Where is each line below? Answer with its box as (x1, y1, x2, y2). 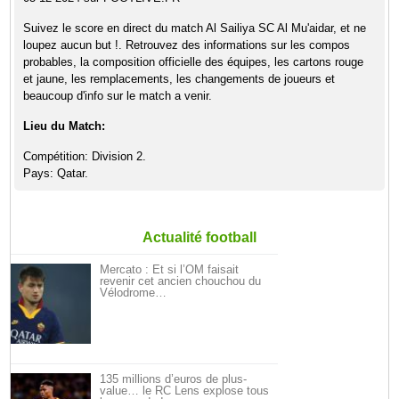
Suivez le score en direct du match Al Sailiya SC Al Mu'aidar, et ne (23, 21, 367, 35)
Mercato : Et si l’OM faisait (100, 263, 240, 276)
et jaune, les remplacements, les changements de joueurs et (23, 72, 336, 85)
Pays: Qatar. (23, 167, 89, 180)
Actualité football (142, 230, 256, 245)
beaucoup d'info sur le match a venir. (23, 89, 213, 102)
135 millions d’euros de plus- (100, 372, 248, 386)
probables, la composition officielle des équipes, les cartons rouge (23, 55, 364, 69)
